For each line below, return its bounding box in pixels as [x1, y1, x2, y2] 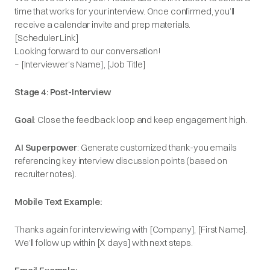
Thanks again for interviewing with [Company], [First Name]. [14, 224, 248, 235]
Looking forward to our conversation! [14, 45, 161, 57]
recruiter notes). [14, 168, 77, 180]
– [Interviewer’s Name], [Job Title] [14, 58, 146, 70]
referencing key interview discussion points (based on [14, 155, 228, 166]
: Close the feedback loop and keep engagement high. [34, 114, 247, 125]
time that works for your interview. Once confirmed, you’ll [14, 5, 235, 17]
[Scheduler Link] [14, 32, 79, 43]
